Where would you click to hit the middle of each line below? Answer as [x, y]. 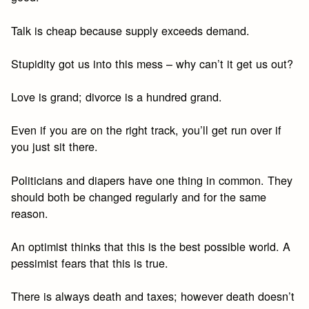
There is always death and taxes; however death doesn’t [153, 296]
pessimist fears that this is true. [90, 262]
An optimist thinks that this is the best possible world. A [151, 246]
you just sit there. [55, 147]
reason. [30, 213]
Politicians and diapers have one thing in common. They [152, 180]
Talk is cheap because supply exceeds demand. [131, 30]
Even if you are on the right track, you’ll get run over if [147, 130]
